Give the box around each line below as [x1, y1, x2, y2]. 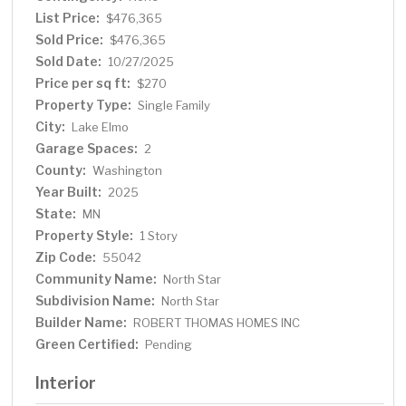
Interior [35, 372, 97, 393]
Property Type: [35, 97, 132, 113]
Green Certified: [35, 336, 140, 353]
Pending [145, 337, 193, 353]
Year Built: [35, 184, 102, 200]
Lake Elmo [72, 120, 130, 135]
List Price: [35, 10, 101, 26]
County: [35, 162, 87, 179]
